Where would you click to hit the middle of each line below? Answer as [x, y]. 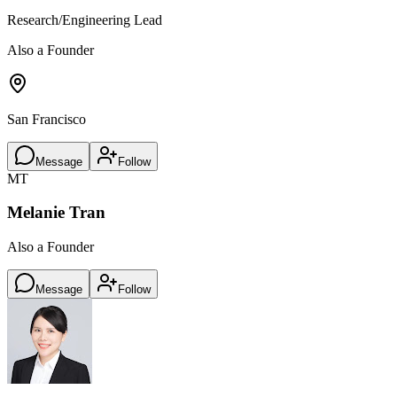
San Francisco [47, 119]
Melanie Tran [56, 213]
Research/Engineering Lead [85, 19]
